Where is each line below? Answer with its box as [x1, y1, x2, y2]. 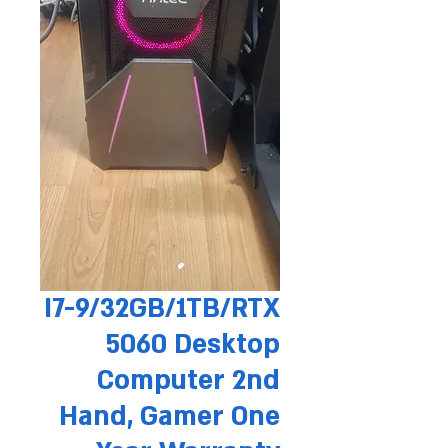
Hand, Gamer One [59, 399, 280, 435]
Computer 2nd [97, 363, 280, 399]
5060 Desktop [105, 327, 280, 363]
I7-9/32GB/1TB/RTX [44, 291, 280, 327]
